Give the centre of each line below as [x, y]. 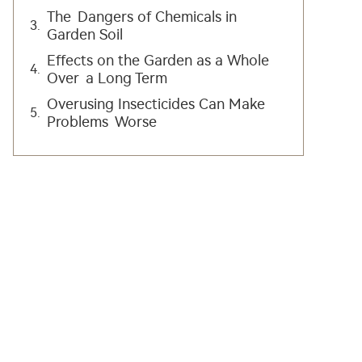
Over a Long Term [107, 78]
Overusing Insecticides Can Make [156, 104]
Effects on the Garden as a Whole [158, 61]
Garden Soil [85, 35]
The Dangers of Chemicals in [142, 17]
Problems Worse [102, 122]
